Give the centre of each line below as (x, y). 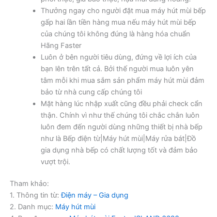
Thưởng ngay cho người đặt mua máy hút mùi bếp (123, 10)
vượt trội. (55, 162)
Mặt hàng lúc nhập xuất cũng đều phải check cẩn (121, 103)
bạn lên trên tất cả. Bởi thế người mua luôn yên (117, 69)
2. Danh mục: (32, 207)
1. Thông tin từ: (35, 195)
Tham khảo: (29, 184)
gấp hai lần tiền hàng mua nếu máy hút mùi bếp (118, 22)
